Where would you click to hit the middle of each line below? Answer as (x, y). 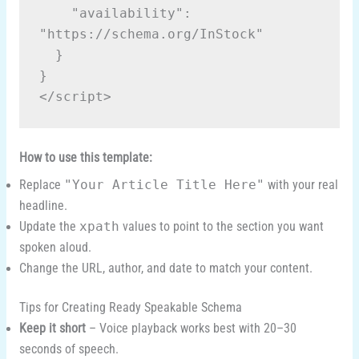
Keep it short (52, 329)
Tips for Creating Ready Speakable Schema (130, 308)
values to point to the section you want (221, 227)
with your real (301, 186)
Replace (41, 186)
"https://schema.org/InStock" (151, 34)
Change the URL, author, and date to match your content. (165, 269)
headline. (43, 206)
